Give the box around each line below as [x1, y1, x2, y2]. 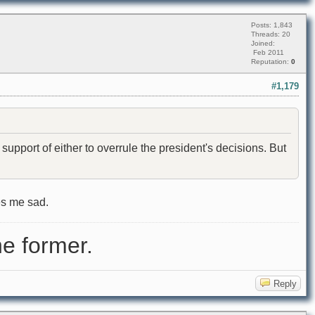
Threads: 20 [251, 30, 290, 39]
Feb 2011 [251, 49, 284, 57]
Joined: [251, 39, 275, 48]
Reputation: [251, 58, 291, 66]
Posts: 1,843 [251, 21, 292, 30]
